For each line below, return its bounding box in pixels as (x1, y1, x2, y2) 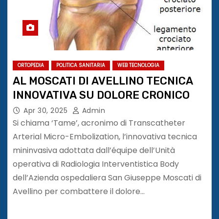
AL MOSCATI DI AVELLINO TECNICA (13, 74, 193, 88)
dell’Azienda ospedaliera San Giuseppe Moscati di (13, 172, 201, 183)
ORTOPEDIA (18, 61, 44, 69)
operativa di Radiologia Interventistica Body (13, 158, 179, 170)
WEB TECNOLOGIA (117, 61, 159, 69)
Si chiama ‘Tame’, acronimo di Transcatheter (13, 117, 185, 129)
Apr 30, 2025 (23, 105, 67, 115)
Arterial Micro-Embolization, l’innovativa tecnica (13, 131, 197, 142)
